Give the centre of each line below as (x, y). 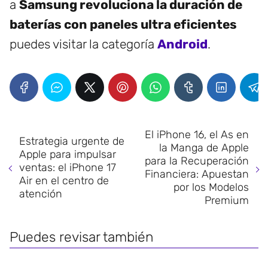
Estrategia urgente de (72, 141)
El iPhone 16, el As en (197, 135)
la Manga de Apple (204, 148)
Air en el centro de (64, 181)
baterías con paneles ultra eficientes (123, 25)
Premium (227, 201)
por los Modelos (211, 188)
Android (182, 44)
